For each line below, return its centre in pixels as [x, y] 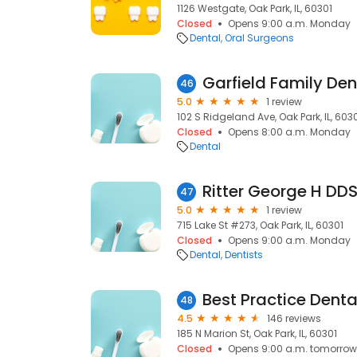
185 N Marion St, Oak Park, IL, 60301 [257, 333]
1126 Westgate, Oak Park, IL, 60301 [255, 8]
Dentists [244, 255]
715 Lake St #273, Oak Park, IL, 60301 [260, 225]
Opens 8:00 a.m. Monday [289, 132]
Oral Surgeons [259, 38]
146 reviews [294, 318]
